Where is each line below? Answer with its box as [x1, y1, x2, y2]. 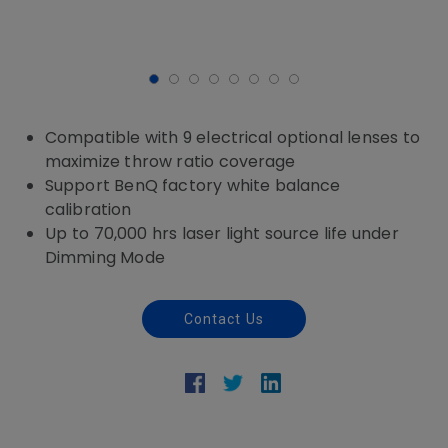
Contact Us [183, 311, 265, 327]
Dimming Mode [45, 246, 165, 269]
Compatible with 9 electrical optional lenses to [45, 126, 420, 149]
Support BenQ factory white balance [45, 174, 341, 197]
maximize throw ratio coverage [45, 150, 296, 173]
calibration [45, 198, 132, 221]
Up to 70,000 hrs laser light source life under [45, 222, 399, 245]
